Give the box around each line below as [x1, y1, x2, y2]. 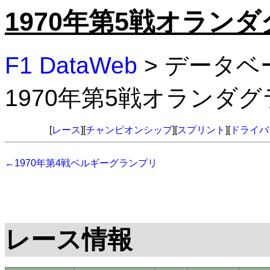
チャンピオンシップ [86, 125, 172, 136]
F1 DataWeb [5, 52, 137, 79]
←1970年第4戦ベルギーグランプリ [5, 158, 157, 169]
